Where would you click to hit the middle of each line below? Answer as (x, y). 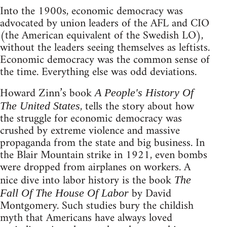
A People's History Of (144, 92)
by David (150, 194)
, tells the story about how (137, 106)
